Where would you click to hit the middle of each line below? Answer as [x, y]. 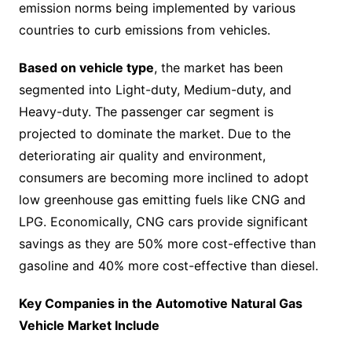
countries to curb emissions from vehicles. [144, 30]
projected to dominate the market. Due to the [154, 134]
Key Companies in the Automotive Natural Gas [160, 303]
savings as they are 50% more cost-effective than [167, 244]
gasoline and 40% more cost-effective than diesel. [168, 266]
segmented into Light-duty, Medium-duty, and [155, 90]
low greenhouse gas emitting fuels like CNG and [162, 200]
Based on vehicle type [86, 68]
